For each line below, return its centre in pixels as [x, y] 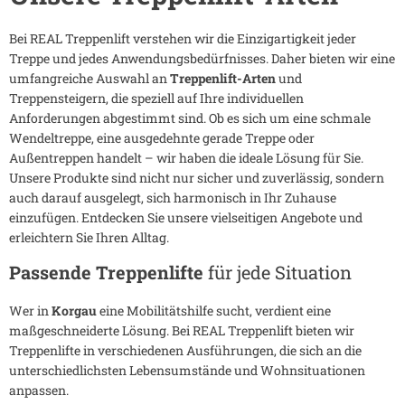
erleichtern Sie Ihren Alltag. [89, 238]
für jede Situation [280, 273]
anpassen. [39, 391]
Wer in [30, 311]
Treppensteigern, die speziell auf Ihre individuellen [156, 99]
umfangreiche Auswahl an [89, 79]
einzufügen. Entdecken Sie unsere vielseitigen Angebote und [186, 218]
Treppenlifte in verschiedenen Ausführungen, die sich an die [185, 351]
